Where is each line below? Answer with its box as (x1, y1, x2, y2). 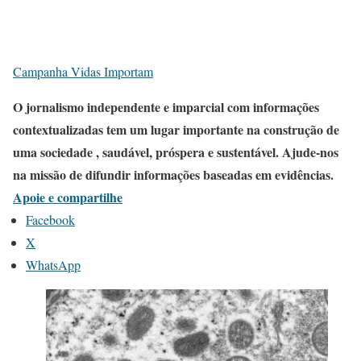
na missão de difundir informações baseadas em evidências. (13, 165, 334, 184)
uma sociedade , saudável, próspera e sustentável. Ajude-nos (13, 143, 338, 161)
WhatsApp (26, 256, 81, 273)
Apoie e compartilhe (13, 188, 122, 206)
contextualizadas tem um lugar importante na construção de (13, 120, 339, 139)
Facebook (26, 211, 75, 228)
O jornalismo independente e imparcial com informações (13, 98, 319, 116)
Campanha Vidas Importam (13, 63, 153, 80)
